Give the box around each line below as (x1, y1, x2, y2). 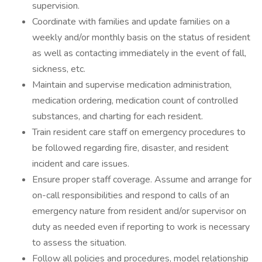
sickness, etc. (32, 63, 85, 75)
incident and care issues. (32, 157, 129, 170)
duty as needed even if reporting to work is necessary (32, 220, 250, 233)
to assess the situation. (32, 236, 126, 249)
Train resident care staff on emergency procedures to (32, 126, 246, 139)
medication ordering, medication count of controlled (32, 94, 238, 107)
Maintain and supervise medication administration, (32, 78, 232, 91)
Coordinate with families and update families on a (32, 15, 230, 28)
